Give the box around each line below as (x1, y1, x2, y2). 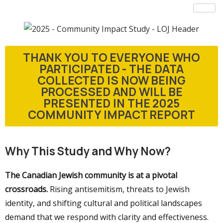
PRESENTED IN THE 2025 (43, 95, 180, 111)
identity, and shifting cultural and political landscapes (5, 197, 202, 209)
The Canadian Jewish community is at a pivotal (5, 169, 177, 181)
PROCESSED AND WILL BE (40, 83, 183, 100)
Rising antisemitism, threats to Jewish (48, 183, 190, 195)
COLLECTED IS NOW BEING (37, 72, 186, 88)
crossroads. (5, 183, 48, 195)
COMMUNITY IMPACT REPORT (28, 106, 195, 122)
